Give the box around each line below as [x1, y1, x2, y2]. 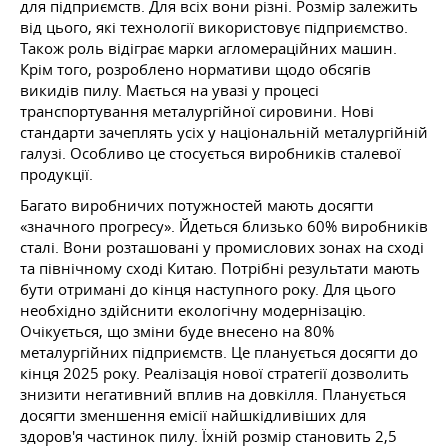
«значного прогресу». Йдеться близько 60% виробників [20, 216, 428, 236]
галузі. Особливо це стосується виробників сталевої [20, 143, 401, 163]
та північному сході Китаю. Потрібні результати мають [20, 258, 420, 278]
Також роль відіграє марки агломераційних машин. [20, 38, 397, 58]
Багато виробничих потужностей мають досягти [20, 195, 374, 215]
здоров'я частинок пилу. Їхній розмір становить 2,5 [20, 426, 397, 446]
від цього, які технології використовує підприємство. [20, 17, 408, 37]
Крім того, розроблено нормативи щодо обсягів [20, 59, 371, 79]
